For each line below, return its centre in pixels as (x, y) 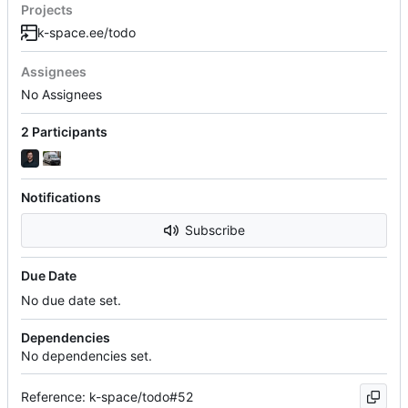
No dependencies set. (87, 355)
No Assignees (61, 95)
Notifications (61, 197)
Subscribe (214, 229)
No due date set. (71, 300)
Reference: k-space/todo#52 (107, 396)
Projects (47, 10)
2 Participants (64, 132)
